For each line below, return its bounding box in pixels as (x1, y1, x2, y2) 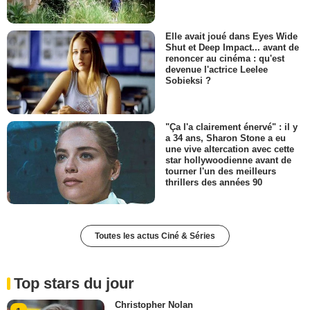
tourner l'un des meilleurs (165, 165, 276, 176)
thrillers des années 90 (165, 176, 262, 188)
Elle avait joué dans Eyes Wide (165, 31, 298, 42)
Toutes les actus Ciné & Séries (95, 230, 215, 241)
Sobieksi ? (165, 75, 211, 86)
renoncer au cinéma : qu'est (165, 53, 284, 64)
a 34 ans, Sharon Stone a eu (165, 132, 286, 143)
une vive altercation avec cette (165, 143, 294, 154)
